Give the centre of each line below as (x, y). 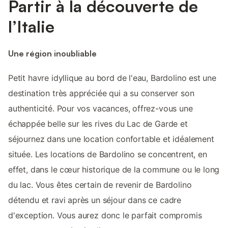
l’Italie (31, 26)
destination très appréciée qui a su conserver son (101, 93)
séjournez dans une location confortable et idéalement (111, 139)
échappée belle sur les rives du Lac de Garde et (98, 124)
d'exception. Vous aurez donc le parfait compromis (105, 216)
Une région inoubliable (52, 53)
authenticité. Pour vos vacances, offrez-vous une (101, 109)
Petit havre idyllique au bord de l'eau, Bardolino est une (112, 78)
